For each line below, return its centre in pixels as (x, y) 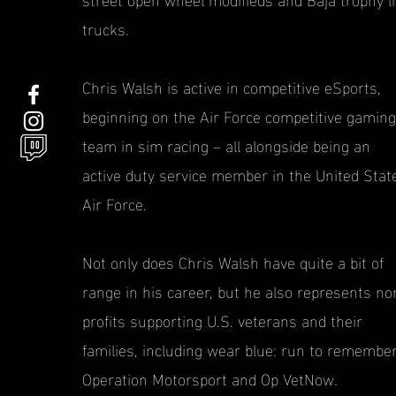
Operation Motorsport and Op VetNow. (212, 378)
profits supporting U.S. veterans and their (222, 320)
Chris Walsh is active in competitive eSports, (231, 86)
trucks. (107, 28)
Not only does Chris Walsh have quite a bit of (232, 261)
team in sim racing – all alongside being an (226, 145)
